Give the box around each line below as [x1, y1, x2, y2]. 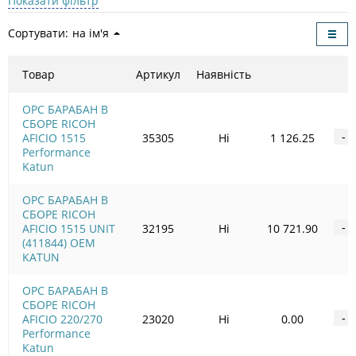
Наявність [196, 66, 251, 82]
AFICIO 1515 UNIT [22, 220, 115, 236]
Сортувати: [8, 25, 68, 41]
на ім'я [72, 25, 109, 41]
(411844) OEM [22, 234, 95, 250]
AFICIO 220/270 [22, 311, 103, 327]
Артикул [135, 66, 180, 82]
